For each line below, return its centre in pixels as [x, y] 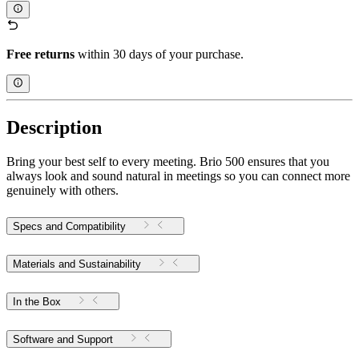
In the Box [37, 302]
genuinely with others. [63, 190]
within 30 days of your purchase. [159, 54]
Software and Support [95, 340]
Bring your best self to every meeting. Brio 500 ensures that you [168, 161]
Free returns [40, 54]
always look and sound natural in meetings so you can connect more [178, 175]
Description [54, 127]
